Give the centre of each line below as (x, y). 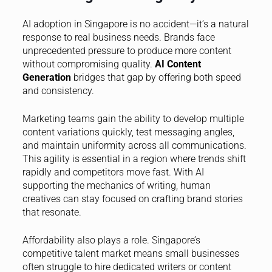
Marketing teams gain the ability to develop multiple (133, 118)
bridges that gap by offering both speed (156, 77)
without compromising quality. (88, 64)
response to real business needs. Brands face (118, 37)
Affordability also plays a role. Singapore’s (111, 240)
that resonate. (52, 212)
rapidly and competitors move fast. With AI (113, 172)
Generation (46, 77)
